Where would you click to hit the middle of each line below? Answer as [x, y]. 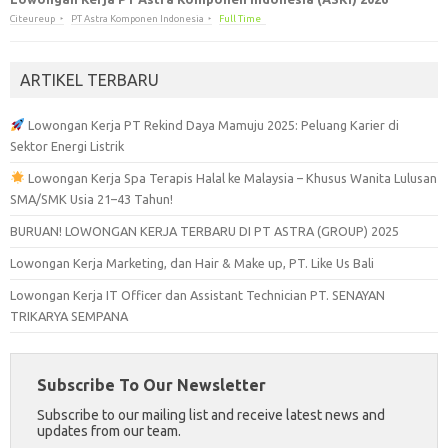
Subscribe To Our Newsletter [151, 384]
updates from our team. [108, 430]
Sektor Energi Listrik [67, 145]
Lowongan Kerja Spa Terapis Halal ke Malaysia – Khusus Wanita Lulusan [230, 177]
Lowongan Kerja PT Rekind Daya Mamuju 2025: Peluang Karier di [211, 124]
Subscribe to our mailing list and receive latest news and [210, 414]
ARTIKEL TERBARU [89, 79]
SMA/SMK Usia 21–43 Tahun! [91, 198]
